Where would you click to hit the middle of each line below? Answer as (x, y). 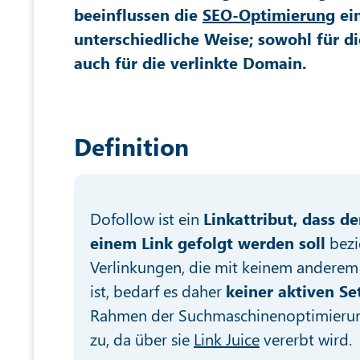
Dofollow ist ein (147, 218)
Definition (131, 146)
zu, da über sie (142, 339)
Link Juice (227, 339)
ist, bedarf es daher (158, 290)
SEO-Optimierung (269, 14)
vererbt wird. (306, 339)
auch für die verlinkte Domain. (190, 62)
